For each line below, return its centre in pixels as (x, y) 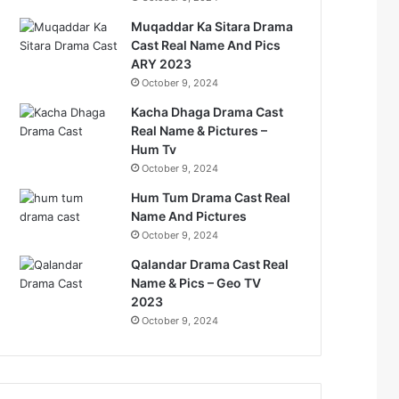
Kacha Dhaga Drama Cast (208, 112)
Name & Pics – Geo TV (196, 283)
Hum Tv (154, 149)
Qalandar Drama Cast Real (210, 264)
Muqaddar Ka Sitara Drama (212, 26)
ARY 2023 (162, 64)
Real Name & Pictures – (199, 130)
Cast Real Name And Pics (206, 45)
